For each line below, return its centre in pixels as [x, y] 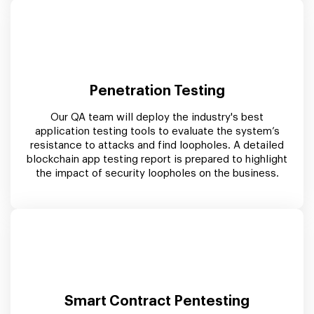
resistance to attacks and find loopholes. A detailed [157, 145]
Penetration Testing [157, 91]
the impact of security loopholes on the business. [157, 173]
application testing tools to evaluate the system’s [157, 131]
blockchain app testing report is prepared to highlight [157, 159]
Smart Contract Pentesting [157, 301]
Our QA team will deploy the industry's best [157, 117]
